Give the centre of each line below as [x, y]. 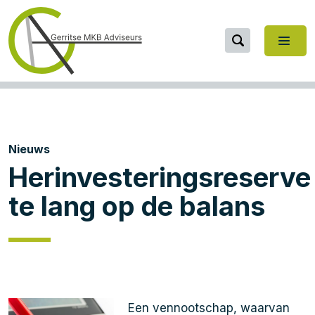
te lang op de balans [137, 206]
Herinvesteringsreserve [160, 177]
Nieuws [29, 149]
